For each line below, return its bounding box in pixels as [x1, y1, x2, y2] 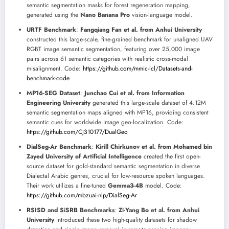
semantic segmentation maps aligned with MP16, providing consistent [27, 108, 209, 118]
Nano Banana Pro [80, 10, 130, 20]
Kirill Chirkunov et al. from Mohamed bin [96, 142, 212, 152]
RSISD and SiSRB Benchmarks [27, 205, 114, 215]
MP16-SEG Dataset [27, 88, 80, 98]
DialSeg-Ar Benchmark [27, 142, 91, 152]
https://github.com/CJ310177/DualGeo [27, 127, 128, 137]
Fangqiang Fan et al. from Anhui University [80, 25, 202, 35]
